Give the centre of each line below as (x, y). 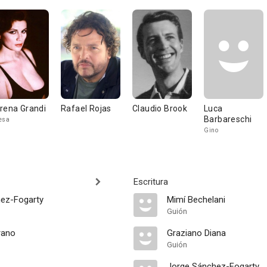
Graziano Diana (196, 233)
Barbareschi (228, 119)
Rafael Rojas (86, 108)
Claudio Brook (160, 108)
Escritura (151, 182)
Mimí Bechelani (196, 200)
